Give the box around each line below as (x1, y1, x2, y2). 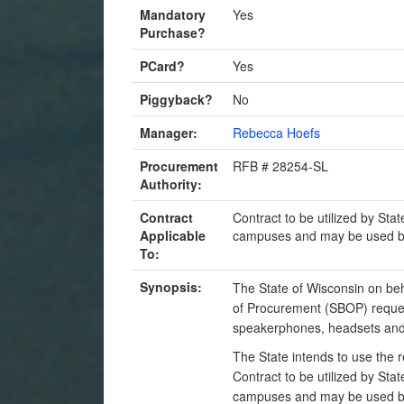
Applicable (140, 226, 206, 244)
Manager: (140, 124, 197, 142)
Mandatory (140, 5, 206, 23)
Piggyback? (140, 90, 213, 108)
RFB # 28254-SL (233, 157, 328, 175)
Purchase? (140, 23, 206, 41)
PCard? (140, 57, 185, 75)
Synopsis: (140, 278, 202, 296)
